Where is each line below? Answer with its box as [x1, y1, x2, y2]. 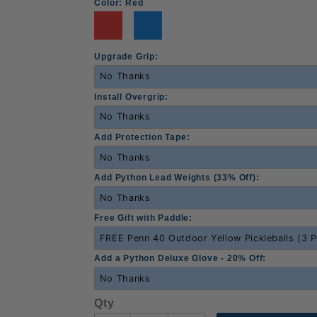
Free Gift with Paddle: [94, 212, 192, 223]
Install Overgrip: [94, 91, 168, 102]
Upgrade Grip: [94, 51, 158, 62]
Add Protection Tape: [94, 132, 190, 142]
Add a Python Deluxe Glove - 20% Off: [94, 253, 267, 263]
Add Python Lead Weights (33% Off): [94, 172, 260, 183]
